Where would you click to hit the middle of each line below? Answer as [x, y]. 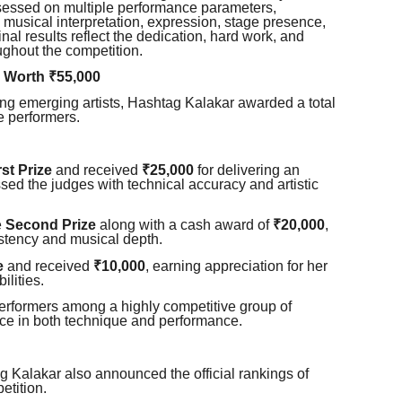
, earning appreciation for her [236, 266]
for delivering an [247, 170]
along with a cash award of [184, 225]
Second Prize [51, 225]
